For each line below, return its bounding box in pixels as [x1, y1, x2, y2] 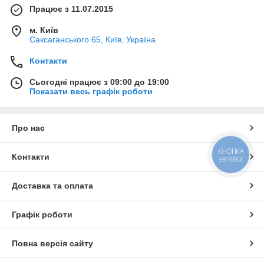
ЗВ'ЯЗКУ [218, 155, 243, 164]
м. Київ [29, 25, 58, 35]
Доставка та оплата [12, 180, 93, 190]
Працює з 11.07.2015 [29, 4, 113, 14]
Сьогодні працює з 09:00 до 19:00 [29, 77, 169, 87]
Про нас [12, 123, 45, 133]
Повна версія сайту [12, 238, 93, 248]
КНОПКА [218, 147, 244, 156]
